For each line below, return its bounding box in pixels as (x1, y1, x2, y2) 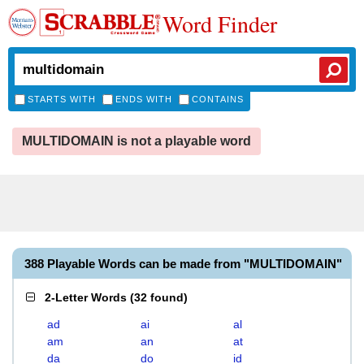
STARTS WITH (28, 94, 96, 104)
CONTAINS (192, 94, 244, 104)
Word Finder (162, 8, 277, 39)
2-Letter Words (45, 291, 127, 304)
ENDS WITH (115, 94, 172, 104)
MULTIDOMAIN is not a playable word (22, 134, 251, 148)
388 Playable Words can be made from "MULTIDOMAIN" (24, 257, 342, 271)
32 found (134, 291, 184, 304)
